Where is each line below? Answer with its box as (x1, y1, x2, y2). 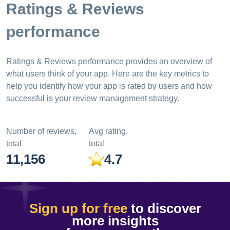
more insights (71, 213, 159, 228)
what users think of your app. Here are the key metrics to (6, 69, 209, 78)
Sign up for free (29, 201, 127, 216)
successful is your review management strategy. (6, 94, 179, 103)
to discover (127, 201, 201, 216)
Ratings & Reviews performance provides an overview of (6, 57, 212, 66)
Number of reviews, (6, 127, 76, 136)
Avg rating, (89, 127, 128, 136)
